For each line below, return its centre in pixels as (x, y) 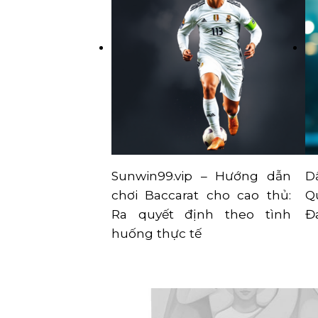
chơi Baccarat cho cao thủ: (201, 195)
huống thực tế (157, 234)
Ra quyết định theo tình (201, 214)
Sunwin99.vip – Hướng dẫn (201, 176)
